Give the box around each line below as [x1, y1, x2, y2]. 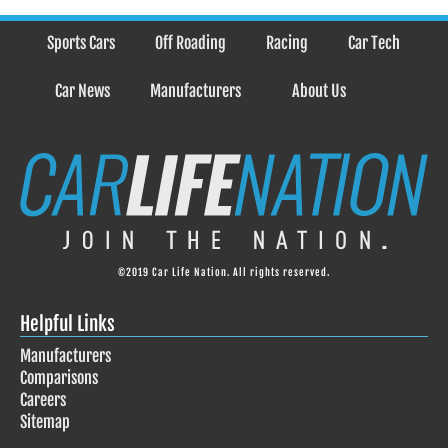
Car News [55, 80, 110, 101]
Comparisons [20, 367, 98, 388]
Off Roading [155, 33, 226, 54]
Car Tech [348, 33, 400, 54]
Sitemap [20, 411, 70, 432]
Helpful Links [20, 312, 115, 337]
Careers [20, 389, 66, 410]
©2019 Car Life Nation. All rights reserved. [118, 266, 330, 280]
